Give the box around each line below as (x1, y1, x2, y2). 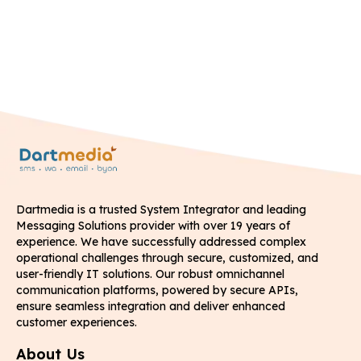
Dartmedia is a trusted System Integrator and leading (16, 201, 306, 217)
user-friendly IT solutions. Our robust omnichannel (16, 266, 284, 281)
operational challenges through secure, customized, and (16, 250, 318, 265)
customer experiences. (16, 314, 137, 330)
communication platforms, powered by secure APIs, (16, 282, 298, 297)
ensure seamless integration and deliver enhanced (16, 298, 285, 313)
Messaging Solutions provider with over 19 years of (16, 218, 290, 233)
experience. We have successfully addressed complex (16, 234, 306, 249)
